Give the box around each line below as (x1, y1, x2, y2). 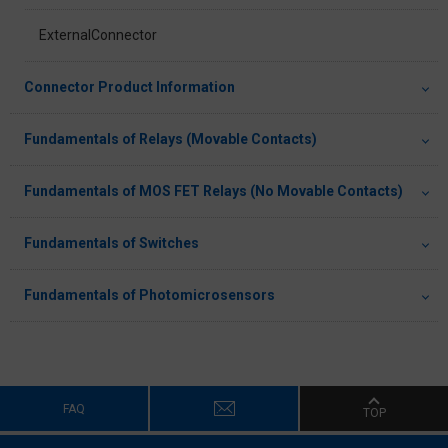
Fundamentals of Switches (24, 235, 199, 252)
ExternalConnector (39, 27, 157, 44)
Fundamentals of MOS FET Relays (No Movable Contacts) (24, 183, 403, 200)
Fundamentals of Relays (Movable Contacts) (24, 131, 317, 148)
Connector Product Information (24, 79, 235, 96)
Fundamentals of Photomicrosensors (24, 287, 275, 304)
